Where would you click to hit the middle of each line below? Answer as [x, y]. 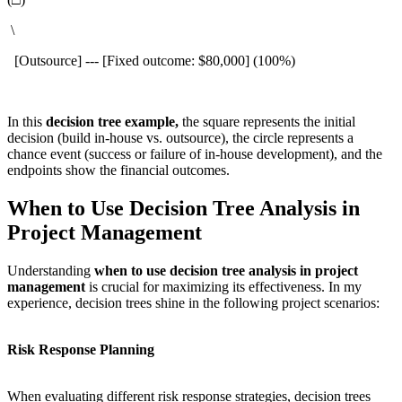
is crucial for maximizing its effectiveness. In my [223, 287]
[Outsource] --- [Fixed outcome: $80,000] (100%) [151, 61]
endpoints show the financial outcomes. [118, 170]
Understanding [51, 271]
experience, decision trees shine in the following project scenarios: [193, 303]
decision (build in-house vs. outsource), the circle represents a [180, 138]
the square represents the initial [269, 122]
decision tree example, [114, 122]
